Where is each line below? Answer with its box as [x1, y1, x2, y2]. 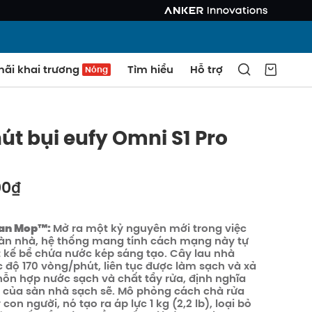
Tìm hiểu [127, 62, 173, 77]
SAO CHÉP [180, 258, 229, 272]
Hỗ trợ [190, 62, 223, 77]
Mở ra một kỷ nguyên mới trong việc [52, 221, 247, 235]
